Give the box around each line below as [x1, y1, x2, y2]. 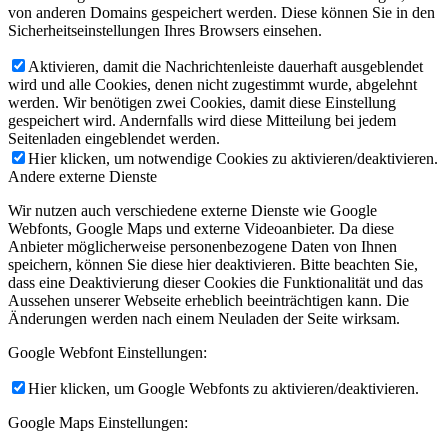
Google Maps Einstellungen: [8, 414, 188, 432]
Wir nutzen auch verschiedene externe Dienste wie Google [8, 202, 377, 220]
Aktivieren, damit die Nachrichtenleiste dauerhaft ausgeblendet [28, 58, 423, 76]
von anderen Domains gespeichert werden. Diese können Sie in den [8, 4, 435, 22]
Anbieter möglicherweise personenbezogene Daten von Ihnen [8, 238, 397, 256]
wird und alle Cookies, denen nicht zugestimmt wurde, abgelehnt [8, 76, 417, 94]
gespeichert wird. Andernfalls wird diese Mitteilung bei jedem [8, 112, 396, 130]
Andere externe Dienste [8, 168, 157, 186]
